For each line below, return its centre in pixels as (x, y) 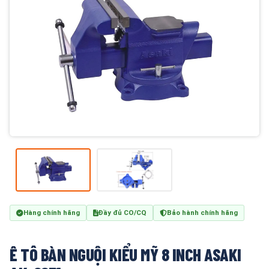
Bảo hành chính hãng (202, 213)
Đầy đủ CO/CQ (122, 213)
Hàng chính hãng (52, 213)
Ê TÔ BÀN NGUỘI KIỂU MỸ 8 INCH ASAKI (125, 254)
